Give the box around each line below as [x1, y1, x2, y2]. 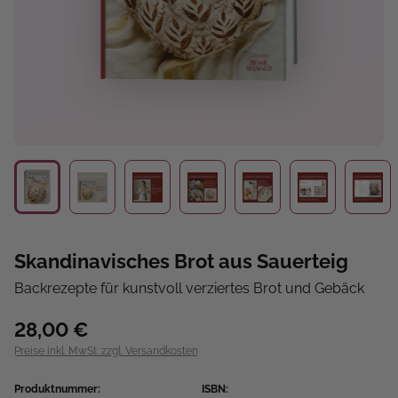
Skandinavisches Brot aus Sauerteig [14, 250, 348, 274]
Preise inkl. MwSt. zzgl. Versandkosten [14, 345, 198, 358]
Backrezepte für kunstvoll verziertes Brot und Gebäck [14, 280, 364, 298]
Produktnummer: [14, 383, 100, 396]
